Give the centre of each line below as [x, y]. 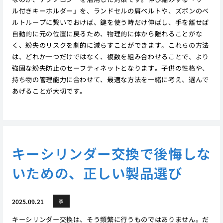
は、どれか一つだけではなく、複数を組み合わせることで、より [110, 56]
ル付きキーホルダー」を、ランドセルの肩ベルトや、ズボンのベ [110, 10]
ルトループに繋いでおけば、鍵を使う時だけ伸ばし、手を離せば [110, 22]
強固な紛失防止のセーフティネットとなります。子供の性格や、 [110, 68]
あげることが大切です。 [49, 91]
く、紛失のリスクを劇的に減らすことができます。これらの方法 [110, 45]
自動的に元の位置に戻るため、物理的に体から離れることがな [107, 33]
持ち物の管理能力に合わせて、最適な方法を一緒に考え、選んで [110, 79]
